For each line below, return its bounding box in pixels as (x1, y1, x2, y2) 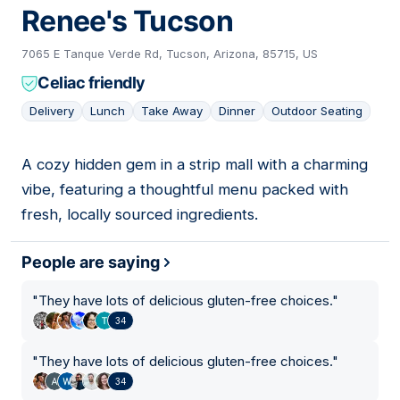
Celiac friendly (37, 73, 146, 93)
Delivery (29, 104, 74, 119)
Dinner (219, 104, 255, 119)
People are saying (21, 253, 160, 272)
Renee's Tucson (21, 4, 234, 39)
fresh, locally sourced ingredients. (21, 205, 258, 224)
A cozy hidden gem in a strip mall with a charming (21, 155, 368, 174)
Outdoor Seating (271, 104, 362, 119)
